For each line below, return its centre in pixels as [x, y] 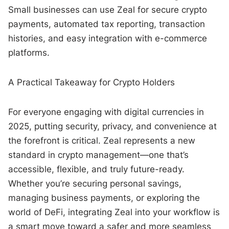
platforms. [29, 52]
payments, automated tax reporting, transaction [107, 24]
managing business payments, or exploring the [104, 198]
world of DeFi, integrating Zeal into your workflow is [114, 212]
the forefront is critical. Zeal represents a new [102, 140]
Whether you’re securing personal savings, [95, 183]
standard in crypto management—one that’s [99, 155]
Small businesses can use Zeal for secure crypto [108, 9]
